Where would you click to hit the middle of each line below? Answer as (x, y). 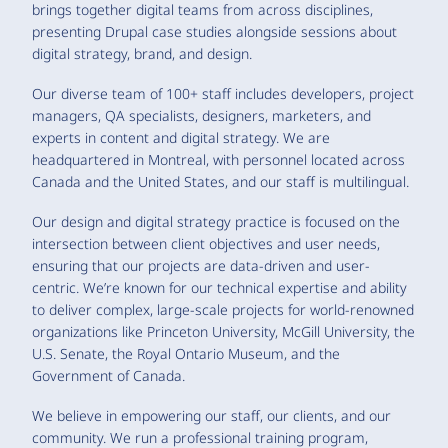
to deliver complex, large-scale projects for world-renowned (223, 309)
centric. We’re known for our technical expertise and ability (219, 287)
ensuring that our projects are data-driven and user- (201, 265)
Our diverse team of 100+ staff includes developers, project (223, 93)
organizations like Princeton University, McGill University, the (223, 331)
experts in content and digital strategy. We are (181, 137)
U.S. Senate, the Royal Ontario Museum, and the (186, 353)
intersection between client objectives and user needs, (206, 243)
